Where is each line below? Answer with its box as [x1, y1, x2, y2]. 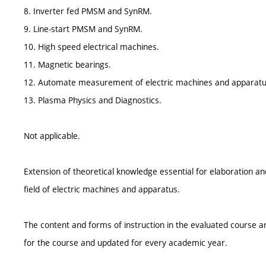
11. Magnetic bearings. [24, 59, 111, 71]
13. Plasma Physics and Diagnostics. [24, 94, 161, 106]
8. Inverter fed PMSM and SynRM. [24, 5, 152, 17]
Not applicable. [24, 130, 80, 142]
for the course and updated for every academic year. [24, 237, 227, 249]
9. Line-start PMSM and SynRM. [24, 23, 142, 35]
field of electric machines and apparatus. [24, 183, 180, 195]
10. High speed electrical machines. [24, 41, 159, 53]
